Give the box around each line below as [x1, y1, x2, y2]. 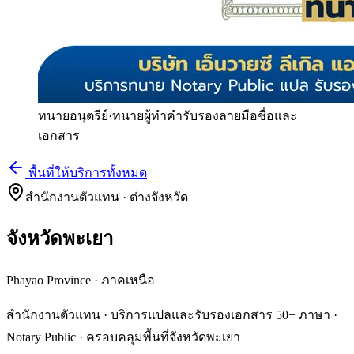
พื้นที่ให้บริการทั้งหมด [25, 166, 147, 179]
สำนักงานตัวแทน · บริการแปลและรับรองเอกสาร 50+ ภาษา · [6, 307, 337, 322]
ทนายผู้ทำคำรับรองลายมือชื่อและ [112, 109, 297, 122]
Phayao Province [6, 273, 91, 287]
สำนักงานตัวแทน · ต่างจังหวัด [25, 190, 188, 204]
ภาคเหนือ [101, 273, 155, 287]
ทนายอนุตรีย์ [38, 109, 108, 122]
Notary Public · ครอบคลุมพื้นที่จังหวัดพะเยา [6, 330, 240, 344]
